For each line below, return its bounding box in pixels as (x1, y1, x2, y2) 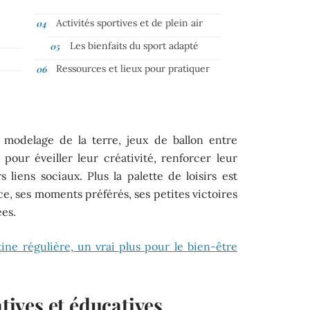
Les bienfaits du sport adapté (70, 39, 199, 52)
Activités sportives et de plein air (56, 16, 203, 29)
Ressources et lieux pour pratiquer (56, 62, 210, 75)
